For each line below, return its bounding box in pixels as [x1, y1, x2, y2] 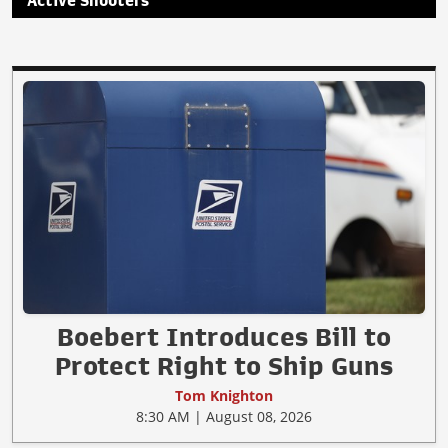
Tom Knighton [175, 386, 273, 405]
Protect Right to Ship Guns [55, 353, 393, 379]
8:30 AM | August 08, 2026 [136, 407, 312, 426]
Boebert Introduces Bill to [57, 324, 391, 350]
